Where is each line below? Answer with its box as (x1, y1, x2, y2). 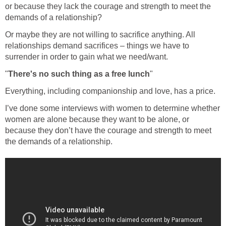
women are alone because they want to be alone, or (5, 115, 189, 124)
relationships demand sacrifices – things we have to (5, 41, 189, 50)
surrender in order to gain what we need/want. (5, 52, 168, 62)
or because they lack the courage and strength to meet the (5, 2, 211, 11)
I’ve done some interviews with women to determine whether (5, 104, 220, 113)
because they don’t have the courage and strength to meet (5, 126, 211, 135)
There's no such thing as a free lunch (8, 70, 150, 79)
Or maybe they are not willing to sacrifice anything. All (5, 30, 195, 39)
